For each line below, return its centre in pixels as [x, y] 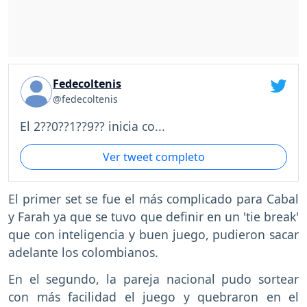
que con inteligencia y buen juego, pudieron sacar [153, 235]
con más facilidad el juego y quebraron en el [153, 297]
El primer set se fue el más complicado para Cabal [153, 199]
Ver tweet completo [153, 157]
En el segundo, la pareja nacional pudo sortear [153, 279]
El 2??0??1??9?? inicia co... [93, 126]
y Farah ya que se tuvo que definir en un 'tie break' [153, 217]
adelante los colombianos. [83, 253]
